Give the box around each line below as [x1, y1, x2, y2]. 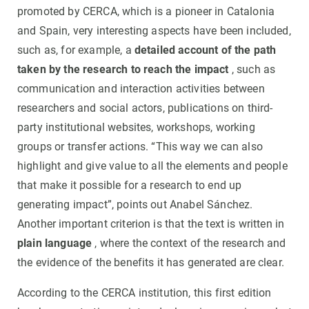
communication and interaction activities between [17, 82, 265, 96]
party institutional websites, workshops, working [17, 121, 255, 134]
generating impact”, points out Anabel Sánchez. [17, 198, 253, 212]
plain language [17, 237, 92, 250]
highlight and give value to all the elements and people [17, 159, 288, 173]
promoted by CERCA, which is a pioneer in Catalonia [17, 5, 275, 19]
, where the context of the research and [92, 237, 286, 250]
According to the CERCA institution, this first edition [17, 286, 272, 300]
